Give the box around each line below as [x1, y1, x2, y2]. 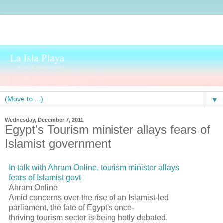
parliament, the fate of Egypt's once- [9, 203, 134, 212]
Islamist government [5, 136, 111, 150]
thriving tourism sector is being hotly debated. [9, 213, 168, 222]
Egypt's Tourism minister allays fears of [5, 122, 210, 136]
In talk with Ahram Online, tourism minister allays [9, 163, 179, 172]
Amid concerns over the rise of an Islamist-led [9, 193, 169, 202]
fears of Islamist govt [9, 173, 81, 182]
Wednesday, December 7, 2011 [5, 116, 83, 123]
